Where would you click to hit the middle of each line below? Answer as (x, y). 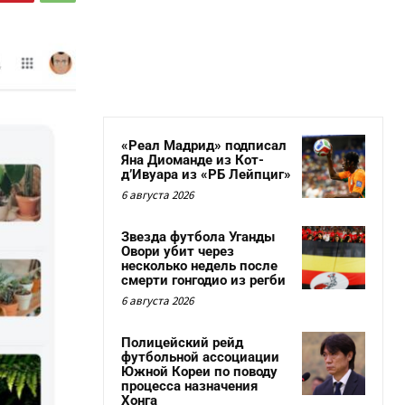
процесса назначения (189, 386)
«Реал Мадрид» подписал (204, 146)
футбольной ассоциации (200, 357)
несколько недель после (199, 266)
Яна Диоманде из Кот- (193, 160)
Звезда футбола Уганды (198, 237)
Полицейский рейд (182, 343)
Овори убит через (178, 251)
